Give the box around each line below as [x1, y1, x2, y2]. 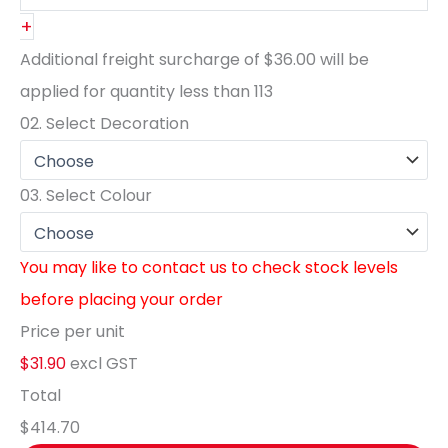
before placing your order [20, 287, 223, 311]
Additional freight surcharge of [20, 47, 264, 71]
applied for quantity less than [20, 79, 254, 103]
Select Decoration [42, 111, 189, 135]
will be [316, 47, 369, 71]
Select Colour [42, 183, 152, 207]
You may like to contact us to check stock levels [20, 255, 398, 279]
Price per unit [20, 319, 125, 343]
